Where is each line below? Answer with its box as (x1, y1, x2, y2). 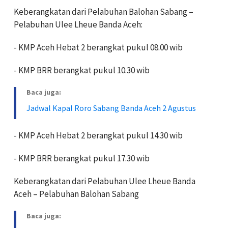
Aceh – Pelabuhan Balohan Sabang (14, 188, 139, 199)
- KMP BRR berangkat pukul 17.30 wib (14, 152, 150, 164)
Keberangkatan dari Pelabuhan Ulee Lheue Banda (14, 175, 195, 187)
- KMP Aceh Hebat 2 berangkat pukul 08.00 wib (14, 41, 183, 53)
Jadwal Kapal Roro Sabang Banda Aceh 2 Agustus (26, 102, 196, 113)
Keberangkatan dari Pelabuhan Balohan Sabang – (14, 6, 193, 17)
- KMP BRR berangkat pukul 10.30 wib (14, 64, 150, 76)
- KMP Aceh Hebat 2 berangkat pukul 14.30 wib (14, 129, 183, 141)
